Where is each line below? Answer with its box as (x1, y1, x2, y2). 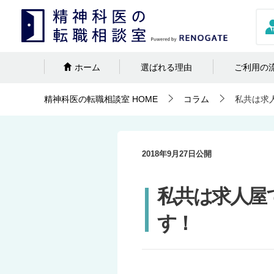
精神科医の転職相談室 (44, 94, 130, 104)
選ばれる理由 (140, 62, 192, 72)
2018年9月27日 (142, 149, 196, 158)
